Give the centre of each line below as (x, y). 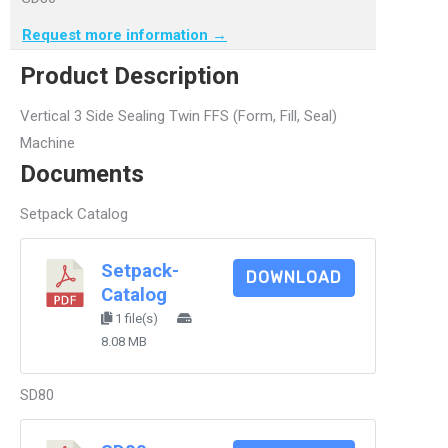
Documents (82, 173)
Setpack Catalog (74, 213)
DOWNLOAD (294, 277)
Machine (47, 142)
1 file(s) (136, 318)
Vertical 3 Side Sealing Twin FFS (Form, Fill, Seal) (178, 115)
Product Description (129, 75)
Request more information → (124, 34)
